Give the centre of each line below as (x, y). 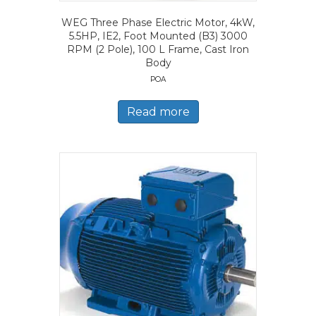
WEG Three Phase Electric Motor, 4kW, (158, 22)
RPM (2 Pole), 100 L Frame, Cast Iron (158, 49)
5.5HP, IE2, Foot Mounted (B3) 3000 (158, 36)
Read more (158, 111)
